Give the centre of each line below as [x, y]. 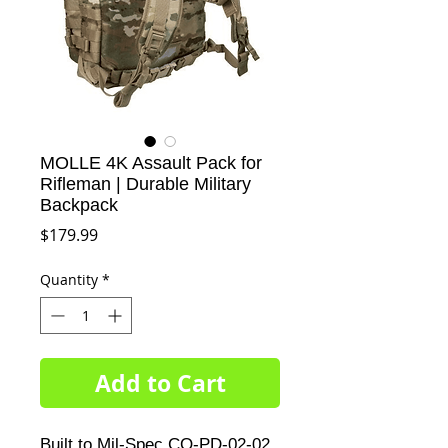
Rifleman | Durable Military [145, 184]
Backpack [79, 205]
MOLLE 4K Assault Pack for [151, 163]
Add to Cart [160, 383]
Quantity [69, 279]
